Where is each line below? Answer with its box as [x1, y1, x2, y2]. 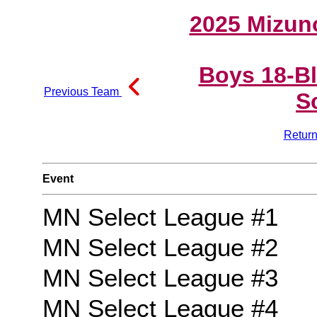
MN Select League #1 [42, 204, 278, 231]
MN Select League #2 [42, 234, 278, 261]
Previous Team [44, 86, 122, 98]
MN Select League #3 [42, 265, 278, 292]
